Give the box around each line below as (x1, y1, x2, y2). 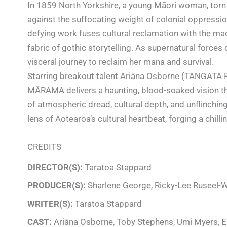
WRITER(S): (27, 199, 73, 209)
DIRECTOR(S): (27, 162, 83, 173)
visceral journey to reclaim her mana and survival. (27, 57, 214, 67)
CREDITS (27, 142, 61, 153)
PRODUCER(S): (27, 180, 86, 191)
